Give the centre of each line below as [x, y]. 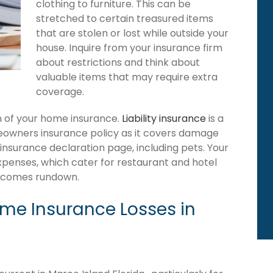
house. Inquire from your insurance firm [129, 48]
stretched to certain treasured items [125, 18]
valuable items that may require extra [127, 77]
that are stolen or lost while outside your [132, 33]
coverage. [60, 91]
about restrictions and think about [118, 62]
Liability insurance [164, 118]
